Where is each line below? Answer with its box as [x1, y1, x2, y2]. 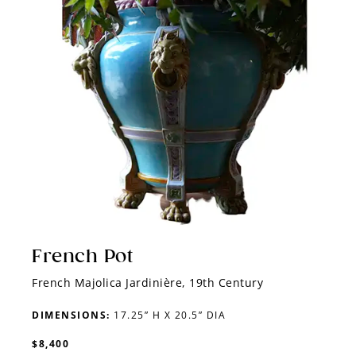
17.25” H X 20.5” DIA [110, 308, 226, 323]
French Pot [32, 246, 133, 267]
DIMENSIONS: [32, 308, 110, 323]
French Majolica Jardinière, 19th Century [32, 275, 267, 291]
